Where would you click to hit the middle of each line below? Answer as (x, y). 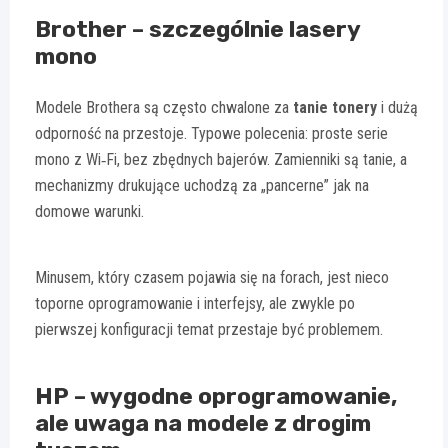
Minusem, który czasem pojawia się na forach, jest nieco (212, 278)
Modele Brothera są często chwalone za (164, 108)
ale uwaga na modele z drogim (203, 423)
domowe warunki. (89, 212)
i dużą (397, 108)
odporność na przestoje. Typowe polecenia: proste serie (211, 134)
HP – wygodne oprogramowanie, (216, 396)
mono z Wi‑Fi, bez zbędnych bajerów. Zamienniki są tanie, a (221, 160)
